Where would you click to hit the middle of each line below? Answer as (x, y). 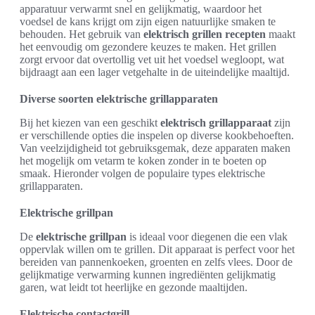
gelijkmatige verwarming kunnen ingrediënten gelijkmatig (148, 275)
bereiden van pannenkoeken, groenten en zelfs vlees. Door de (156, 262)
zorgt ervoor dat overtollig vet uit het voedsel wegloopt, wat (152, 59)
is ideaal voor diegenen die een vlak (207, 237)
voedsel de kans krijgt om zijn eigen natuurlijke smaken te (148, 21)
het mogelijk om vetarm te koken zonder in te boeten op (143, 161)
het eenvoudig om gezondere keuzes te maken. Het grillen (148, 47)
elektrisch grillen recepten (205, 34)
